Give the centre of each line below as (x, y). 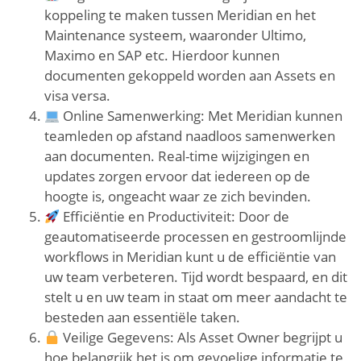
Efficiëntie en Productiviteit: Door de (175, 217)
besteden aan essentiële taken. (142, 317)
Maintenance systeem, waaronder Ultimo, (175, 35)
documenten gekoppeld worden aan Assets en (190, 76)
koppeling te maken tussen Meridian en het (180, 15)
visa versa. (77, 96)
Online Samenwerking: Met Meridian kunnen (201, 116)
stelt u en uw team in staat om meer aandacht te (196, 297)
